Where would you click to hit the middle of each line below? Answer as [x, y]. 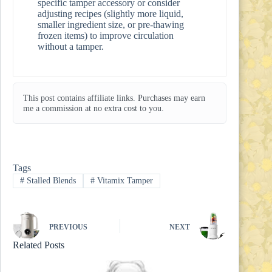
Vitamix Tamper [124, 180]
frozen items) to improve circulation [106, 35]
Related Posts [39, 245]
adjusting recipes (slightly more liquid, [110, 13]
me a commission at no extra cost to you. [93, 108]
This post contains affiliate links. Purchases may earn [114, 98]
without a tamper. [71, 46]
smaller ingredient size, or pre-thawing [111, 24]
